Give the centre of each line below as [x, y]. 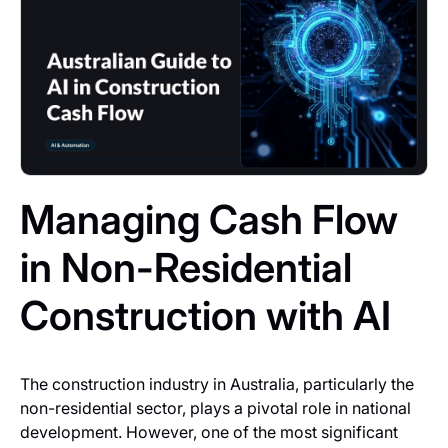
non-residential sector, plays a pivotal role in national [215, 408]
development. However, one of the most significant [209, 432]
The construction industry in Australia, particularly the [217, 384]
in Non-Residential [186, 268]
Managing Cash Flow [209, 220]
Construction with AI [205, 316]
